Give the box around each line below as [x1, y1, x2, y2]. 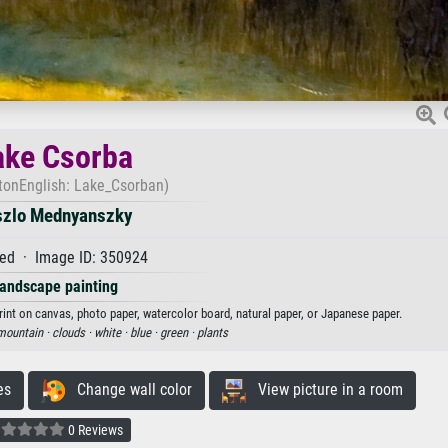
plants [197, 324, 228, 340]
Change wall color [64, 379, 192, 399]
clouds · [52, 324, 94, 340]
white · [94, 324, 130, 340]
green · [160, 324, 197, 340]
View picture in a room [245, 379, 403, 399]
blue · [130, 324, 160, 340]
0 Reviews [65, 421, 123, 438]
